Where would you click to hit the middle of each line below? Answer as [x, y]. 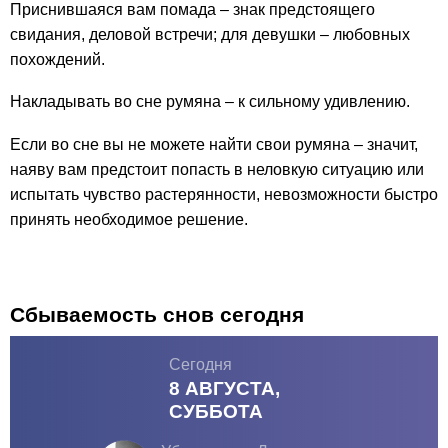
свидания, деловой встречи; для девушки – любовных [210, 34]
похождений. [57, 59]
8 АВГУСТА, [224, 389]
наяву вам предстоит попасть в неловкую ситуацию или [217, 170]
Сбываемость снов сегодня [157, 315]
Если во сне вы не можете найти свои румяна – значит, [214, 145]
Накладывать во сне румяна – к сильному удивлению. [210, 102]
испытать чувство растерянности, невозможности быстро [224, 195]
